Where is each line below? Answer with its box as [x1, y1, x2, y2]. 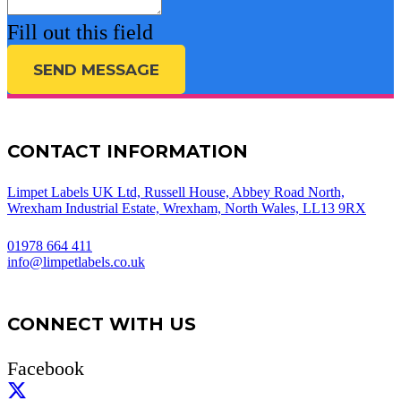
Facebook [7, 357, 84, 380]
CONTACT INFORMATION [7, 141, 248, 163]
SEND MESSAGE [33, 60, 160, 79]
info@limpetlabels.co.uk [7, 254, 145, 270]
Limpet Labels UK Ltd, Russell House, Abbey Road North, [7, 184, 345, 200]
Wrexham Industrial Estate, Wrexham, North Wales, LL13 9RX [7, 200, 366, 217]
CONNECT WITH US [7, 313, 196, 336]
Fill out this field [7, 21, 153, 45]
